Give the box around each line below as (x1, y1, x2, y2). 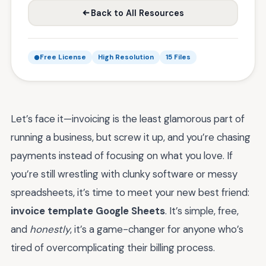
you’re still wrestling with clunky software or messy (11, 167, 237, 180)
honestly (30, 223, 70, 236)
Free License (40, 53, 86, 62)
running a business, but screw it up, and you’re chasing (11, 131, 251, 144)
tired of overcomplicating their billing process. (11, 241, 215, 254)
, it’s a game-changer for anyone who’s (70, 223, 243, 236)
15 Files (166, 53, 191, 62)
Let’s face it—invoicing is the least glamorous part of (11, 112, 245, 125)
